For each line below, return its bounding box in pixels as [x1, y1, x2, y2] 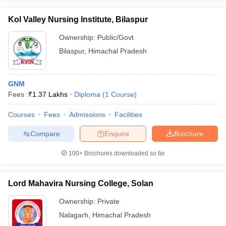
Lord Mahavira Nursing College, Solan [8, 179, 153, 188]
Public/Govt [97, 33, 134, 41]
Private [97, 197, 120, 205]
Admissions [69, 110, 105, 119]
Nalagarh [59, 211, 88, 219]
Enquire [104, 129, 129, 138]
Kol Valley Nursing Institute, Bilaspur [8, 15, 148, 24]
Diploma [74, 90, 100, 98]
